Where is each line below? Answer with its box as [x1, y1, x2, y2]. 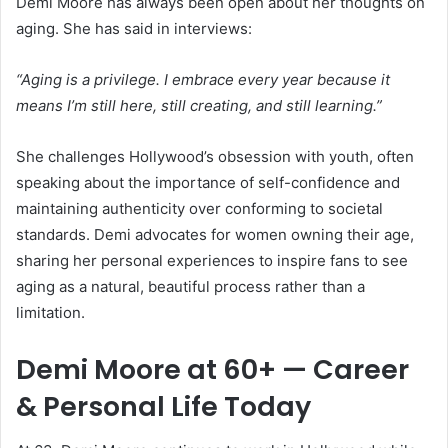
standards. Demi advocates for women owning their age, [16, 224, 414, 244]
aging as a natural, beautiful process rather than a [16, 276, 365, 296]
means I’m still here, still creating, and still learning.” [16, 95, 382, 115]
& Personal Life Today [16, 387, 311, 425]
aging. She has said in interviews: [16, 18, 252, 38]
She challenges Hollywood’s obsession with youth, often [16, 146, 414, 166]
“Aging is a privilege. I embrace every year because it [16, 69, 390, 89]
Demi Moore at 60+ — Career [16, 350, 409, 388]
